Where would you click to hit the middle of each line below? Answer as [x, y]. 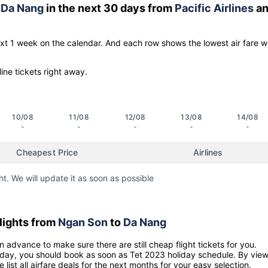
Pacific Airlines [214, 8]
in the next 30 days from [109, 8]
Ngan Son [83, 222]
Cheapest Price [47, 152]
